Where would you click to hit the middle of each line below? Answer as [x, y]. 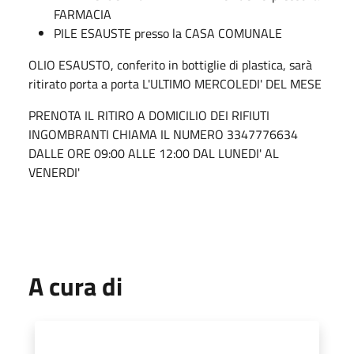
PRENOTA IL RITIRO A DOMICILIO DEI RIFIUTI [149, 115]
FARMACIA [83, 14]
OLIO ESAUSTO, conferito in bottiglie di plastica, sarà [170, 64]
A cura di [75, 286]
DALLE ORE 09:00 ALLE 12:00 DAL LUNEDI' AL [154, 153]
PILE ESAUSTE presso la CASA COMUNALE [168, 33]
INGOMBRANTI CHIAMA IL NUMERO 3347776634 [163, 134]
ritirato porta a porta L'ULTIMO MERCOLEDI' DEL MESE [175, 83]
